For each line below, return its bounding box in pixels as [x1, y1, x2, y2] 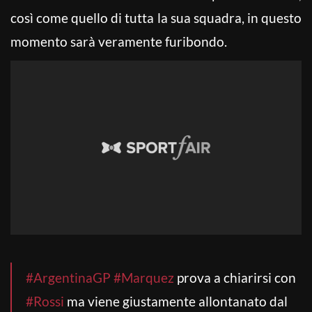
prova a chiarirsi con [174, 269, 296, 286]
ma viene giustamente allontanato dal [64, 292, 288, 309]
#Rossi [26, 292, 64, 309]
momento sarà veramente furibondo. [10, 33, 227, 49]
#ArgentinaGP [26, 269, 111, 286]
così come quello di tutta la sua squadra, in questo [10, 9, 302, 26]
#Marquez [114, 269, 174, 286]
